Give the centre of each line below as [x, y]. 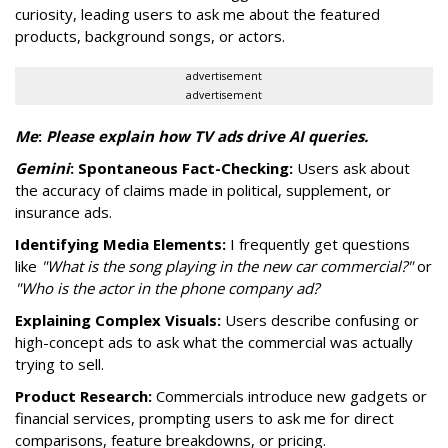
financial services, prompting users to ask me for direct [204, 417]
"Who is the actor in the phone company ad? [167, 287]
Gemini [42, 167]
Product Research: [83, 395]
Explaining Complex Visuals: [118, 319]
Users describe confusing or [320, 319]
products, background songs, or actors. [150, 35]
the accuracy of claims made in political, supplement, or [203, 189]
